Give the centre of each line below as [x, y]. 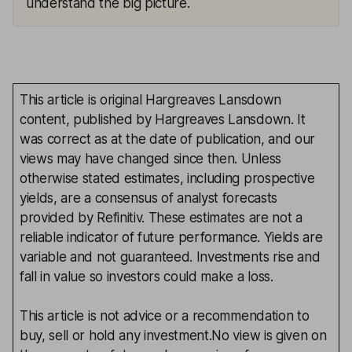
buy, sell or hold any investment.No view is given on [173, 335]
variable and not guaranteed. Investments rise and [170, 257]
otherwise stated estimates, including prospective [167, 178]
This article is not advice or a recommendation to [165, 315]
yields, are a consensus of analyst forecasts [148, 198]
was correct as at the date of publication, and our [167, 139]
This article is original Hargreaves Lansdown [150, 99]
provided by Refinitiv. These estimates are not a [161, 217]
